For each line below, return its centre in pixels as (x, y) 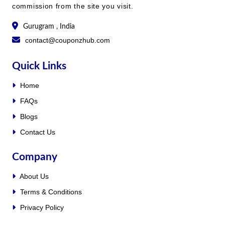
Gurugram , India (49, 26)
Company (35, 157)
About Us (33, 176)
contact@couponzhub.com (68, 40)
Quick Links (39, 66)
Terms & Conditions (50, 192)
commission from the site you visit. (73, 6)
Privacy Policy (41, 207)
